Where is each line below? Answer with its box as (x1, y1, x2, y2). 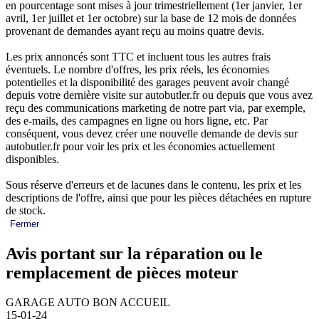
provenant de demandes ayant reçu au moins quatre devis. (6, 24, 264, 37)
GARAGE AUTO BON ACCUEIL (6, 296, 170, 309)
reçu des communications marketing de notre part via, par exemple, (6, 101, 305, 114)
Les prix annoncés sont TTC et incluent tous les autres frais (6, 50, 271, 63)
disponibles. (6, 152, 59, 165)
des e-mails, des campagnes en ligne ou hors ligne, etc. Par (6, 114, 268, 127)
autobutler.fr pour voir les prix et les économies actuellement (6, 140, 275, 152)
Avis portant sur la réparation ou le (6, 244, 263, 263)
